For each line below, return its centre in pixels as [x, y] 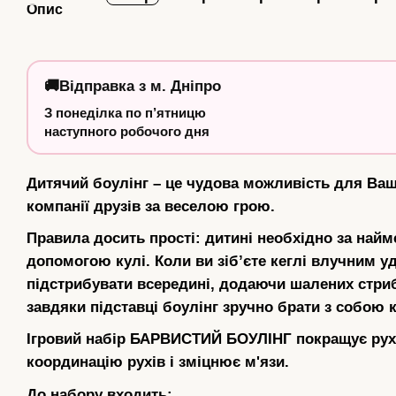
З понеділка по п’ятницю [125, 113]
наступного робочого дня [127, 132]
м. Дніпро [186, 87]
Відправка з [105, 87]
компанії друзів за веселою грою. [151, 207]
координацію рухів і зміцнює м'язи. [158, 362]
